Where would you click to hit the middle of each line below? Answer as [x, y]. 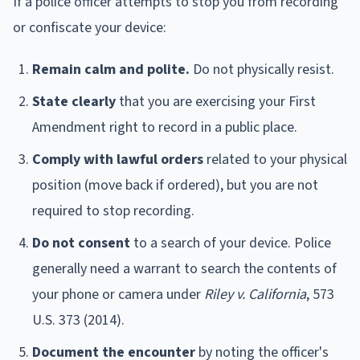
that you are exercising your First [216, 102]
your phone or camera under [118, 295]
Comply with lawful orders [118, 160]
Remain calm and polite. [111, 70]
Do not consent [81, 243]
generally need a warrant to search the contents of [184, 269]
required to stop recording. [113, 211]
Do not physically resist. [262, 70]
